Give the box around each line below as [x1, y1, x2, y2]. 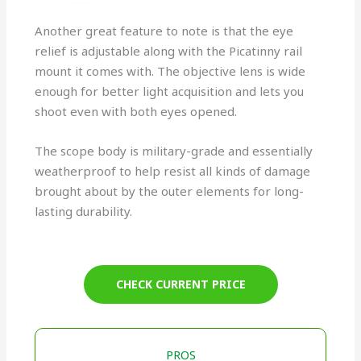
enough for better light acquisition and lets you [35, 83, 305, 100]
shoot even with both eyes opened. [35, 103, 238, 120]
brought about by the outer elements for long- [35, 183, 305, 200]
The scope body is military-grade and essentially [35, 143, 313, 160]
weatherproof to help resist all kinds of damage [35, 163, 311, 180]
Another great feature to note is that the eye [35, 23, 294, 39]
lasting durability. [35, 203, 133, 220]
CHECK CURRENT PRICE [115, 276, 246, 293]
